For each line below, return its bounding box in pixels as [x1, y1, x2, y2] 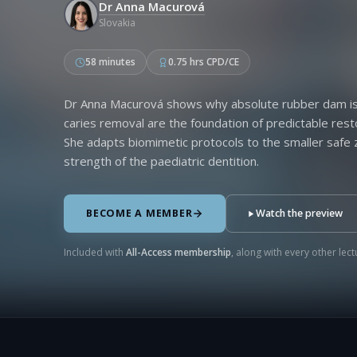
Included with [64, 245, 126, 259]
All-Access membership [126, 245, 231, 259]
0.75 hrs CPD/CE [168, 55, 239, 69]
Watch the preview [256, 206, 343, 220]
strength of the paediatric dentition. [64, 153, 259, 169]
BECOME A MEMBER [86, 206, 193, 220]
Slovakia [99, 16, 135, 29]
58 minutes [85, 55, 135, 69]
